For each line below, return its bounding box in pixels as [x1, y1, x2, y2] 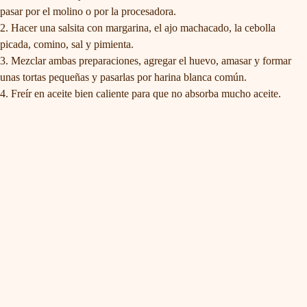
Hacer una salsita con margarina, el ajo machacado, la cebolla [11, 21, 275, 34]
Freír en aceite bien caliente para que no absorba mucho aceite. [11, 87, 281, 99]
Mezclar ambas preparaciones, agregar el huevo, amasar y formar [11, 54, 291, 66]
